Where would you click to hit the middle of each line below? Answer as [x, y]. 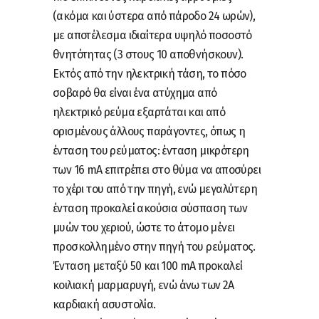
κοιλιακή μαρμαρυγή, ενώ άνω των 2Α [143, 285]
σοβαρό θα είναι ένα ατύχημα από [135, 93]
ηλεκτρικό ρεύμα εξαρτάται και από [139, 112]
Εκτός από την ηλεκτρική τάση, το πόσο [150, 73]
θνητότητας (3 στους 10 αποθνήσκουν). [148, 54]
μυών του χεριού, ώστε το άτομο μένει [144, 227]
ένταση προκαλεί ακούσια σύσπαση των [150, 208]
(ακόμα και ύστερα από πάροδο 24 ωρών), [154, 16]
